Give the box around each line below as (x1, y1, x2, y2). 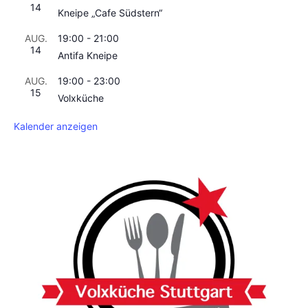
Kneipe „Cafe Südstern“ (58, 7, 162, 19)
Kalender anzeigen (14, 120, 98, 133)
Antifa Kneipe (58, 49, 118, 62)
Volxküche (58, 92, 104, 104)
